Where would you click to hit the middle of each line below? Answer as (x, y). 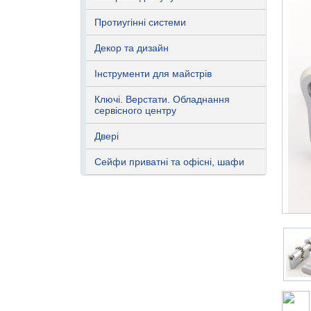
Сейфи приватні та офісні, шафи (169, 162)
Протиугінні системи (140, 22)
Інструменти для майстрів (153, 74)
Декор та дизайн (132, 48)
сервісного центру (135, 110)
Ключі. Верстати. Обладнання (162, 99)
